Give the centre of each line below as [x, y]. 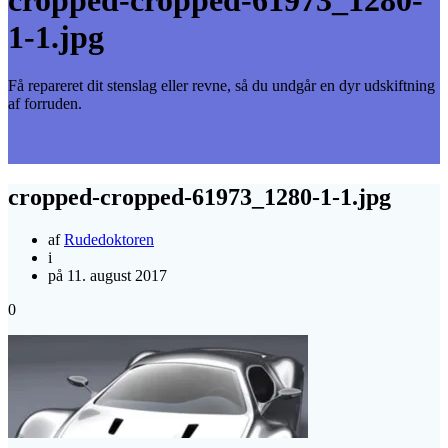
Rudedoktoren [109, 239]
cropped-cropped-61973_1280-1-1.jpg [199, 196]
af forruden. [45, 104]
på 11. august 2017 [107, 275]
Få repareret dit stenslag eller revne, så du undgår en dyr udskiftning [221, 86]
